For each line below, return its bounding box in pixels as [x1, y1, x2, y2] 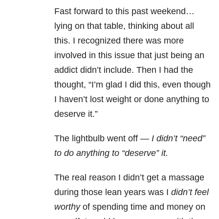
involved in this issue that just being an [54, 50, 204, 61]
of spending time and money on [80, 202, 205, 212]
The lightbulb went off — [54, 133, 152, 144]
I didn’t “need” [152, 133, 205, 144]
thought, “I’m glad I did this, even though [54, 80, 211, 90]
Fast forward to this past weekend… [54, 6, 195, 17]
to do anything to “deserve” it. [54, 148, 168, 158]
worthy [54, 202, 80, 212]
